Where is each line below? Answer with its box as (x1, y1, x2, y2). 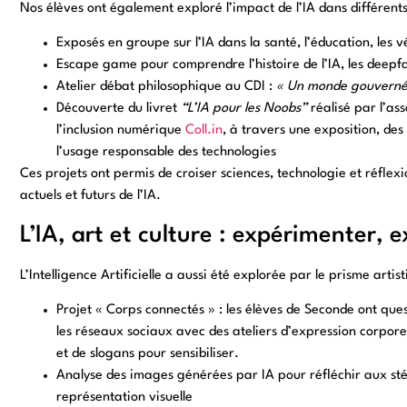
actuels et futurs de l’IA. (19, 189, 161, 203)
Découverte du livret (55, 102, 181, 116)
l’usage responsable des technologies (55, 145, 276, 160)
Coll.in (184, 124, 223, 138)
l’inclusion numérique (55, 124, 185, 138)
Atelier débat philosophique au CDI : (55, 80, 276, 94)
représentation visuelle (55, 391, 193, 405)
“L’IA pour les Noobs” (180, 102, 307, 116)
